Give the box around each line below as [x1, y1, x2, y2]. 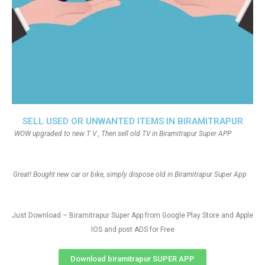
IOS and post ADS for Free [91, 225, 174, 234]
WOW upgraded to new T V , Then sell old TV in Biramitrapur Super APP [14, 130, 251, 138]
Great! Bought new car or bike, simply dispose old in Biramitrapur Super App [13, 170, 247, 179]
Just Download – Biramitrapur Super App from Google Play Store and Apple [12, 211, 253, 219]
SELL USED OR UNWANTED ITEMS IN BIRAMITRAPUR [22, 116, 243, 127]
